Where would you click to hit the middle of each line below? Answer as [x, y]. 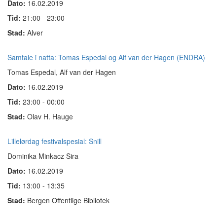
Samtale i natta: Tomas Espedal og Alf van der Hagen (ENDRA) [106, 57]
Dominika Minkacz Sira [43, 156]
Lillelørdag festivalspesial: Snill [55, 141]
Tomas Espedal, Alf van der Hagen [62, 72]
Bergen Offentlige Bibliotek [68, 200]
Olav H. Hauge [50, 116]
